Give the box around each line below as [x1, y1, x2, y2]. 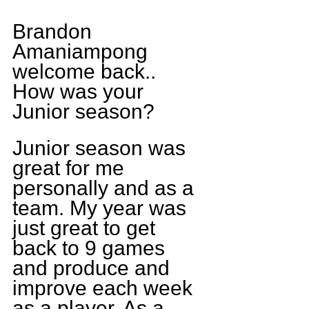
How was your [12, 79, 149, 103]
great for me [12, 156, 130, 179]
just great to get [12, 216, 161, 239]
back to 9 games [12, 236, 170, 259]
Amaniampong [12, 39, 153, 63]
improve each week [12, 276, 198, 299]
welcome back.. [12, 59, 161, 83]
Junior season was [12, 136, 191, 159]
